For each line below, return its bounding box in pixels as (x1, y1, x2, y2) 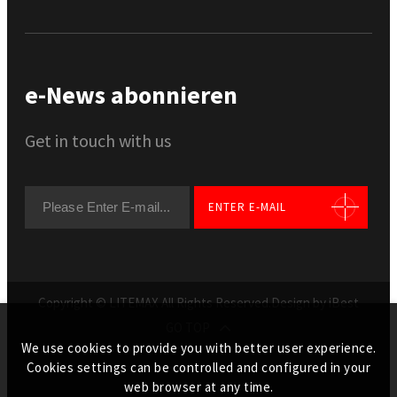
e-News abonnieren (25, 78, 237, 111)
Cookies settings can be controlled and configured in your (26, 359, 371, 376)
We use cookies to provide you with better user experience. (20, 339, 377, 356)
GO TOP (166, 319, 210, 337)
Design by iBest (271, 294, 359, 312)
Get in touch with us (25, 128, 171, 152)
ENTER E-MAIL (208, 198, 287, 214)
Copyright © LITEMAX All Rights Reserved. (38, 294, 271, 312)
